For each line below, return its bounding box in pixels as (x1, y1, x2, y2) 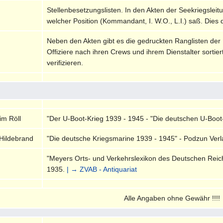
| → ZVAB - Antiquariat (67, 165, 137, 173)
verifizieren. (47, 58, 84, 67)
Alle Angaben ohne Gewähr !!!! (123, 194, 220, 202)
